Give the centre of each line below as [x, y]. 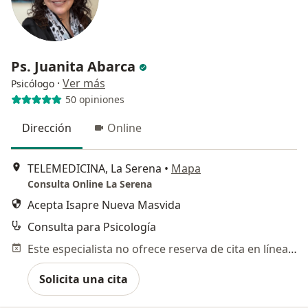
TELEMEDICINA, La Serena [95, 169]
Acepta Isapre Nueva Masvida [104, 205]
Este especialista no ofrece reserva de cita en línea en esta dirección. [293, 249]
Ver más [84, 83]
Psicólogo [33, 83]
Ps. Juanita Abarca [73, 66]
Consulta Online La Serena [90, 184]
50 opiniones [95, 100]
